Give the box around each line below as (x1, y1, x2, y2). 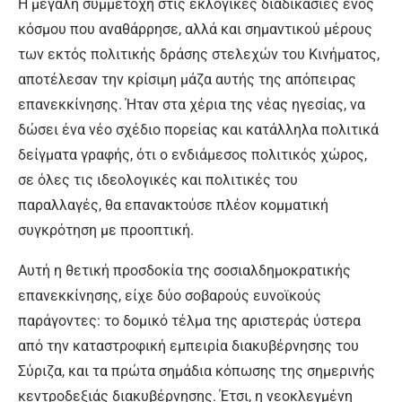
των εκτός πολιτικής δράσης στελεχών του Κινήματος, (18, 46, 380, 64)
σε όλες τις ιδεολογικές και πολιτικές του (18, 171, 298, 189)
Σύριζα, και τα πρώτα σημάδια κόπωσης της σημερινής (18, 363, 375, 380)
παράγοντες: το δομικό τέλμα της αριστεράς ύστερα (18, 312, 361, 330)
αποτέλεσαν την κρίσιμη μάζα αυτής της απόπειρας (18, 71, 356, 89)
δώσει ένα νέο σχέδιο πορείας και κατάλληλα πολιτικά (18, 121, 379, 139)
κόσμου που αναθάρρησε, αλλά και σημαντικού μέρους (18, 21, 372, 39)
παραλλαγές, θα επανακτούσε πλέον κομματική (18, 197, 328, 214)
